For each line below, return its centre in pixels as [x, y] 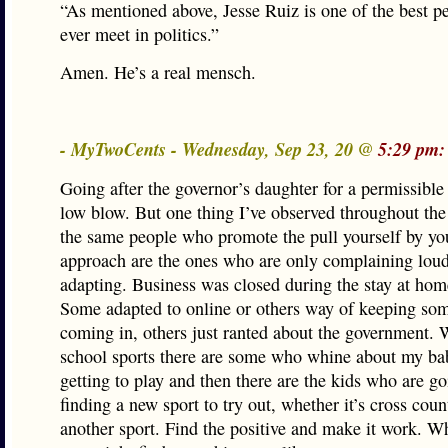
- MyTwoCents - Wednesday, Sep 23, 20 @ [219, 149]
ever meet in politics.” [139, 34]
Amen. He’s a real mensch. [158, 72]
